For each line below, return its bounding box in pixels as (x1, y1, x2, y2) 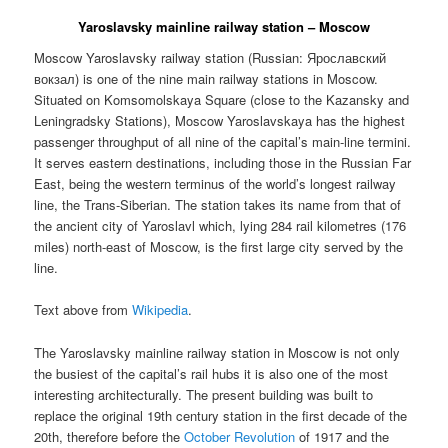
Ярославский (307, 48, 387, 68)
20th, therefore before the (34, 426, 185, 446)
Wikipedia (132, 300, 189, 320)
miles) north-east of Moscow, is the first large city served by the (34, 237, 404, 257)
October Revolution (184, 426, 296, 446)
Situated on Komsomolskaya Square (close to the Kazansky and (34, 90, 410, 110)
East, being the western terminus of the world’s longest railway (34, 174, 397, 194)
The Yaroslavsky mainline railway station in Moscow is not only (34, 342, 401, 362)
